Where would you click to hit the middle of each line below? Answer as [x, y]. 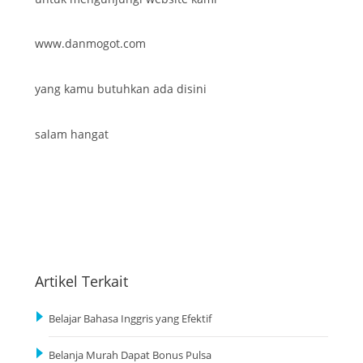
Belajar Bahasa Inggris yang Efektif [130, 319]
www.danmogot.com [90, 44]
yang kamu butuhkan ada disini [121, 89]
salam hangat [72, 135]
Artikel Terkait [81, 282]
